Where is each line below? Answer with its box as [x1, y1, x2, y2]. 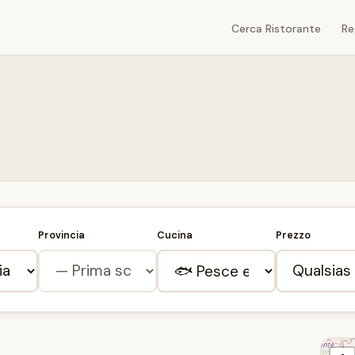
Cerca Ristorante [231, 21, 322, 36]
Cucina [157, 229, 193, 242]
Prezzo [275, 229, 311, 242]
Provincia [38, 229, 86, 242]
